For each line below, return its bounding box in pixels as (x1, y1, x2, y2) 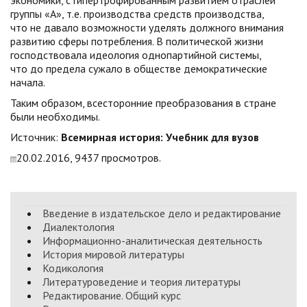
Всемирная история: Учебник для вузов (61, 130, 259, 144)
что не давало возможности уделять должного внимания (10, 21, 284, 34)
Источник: (10, 130, 61, 144)
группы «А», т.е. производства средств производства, (10, 7, 264, 21)
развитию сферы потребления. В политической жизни (10, 34, 263, 48)
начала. (10, 75, 45, 89)
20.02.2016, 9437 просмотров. (16, 151, 161, 164)
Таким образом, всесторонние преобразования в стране (10, 96, 276, 110)
